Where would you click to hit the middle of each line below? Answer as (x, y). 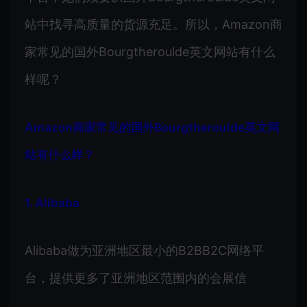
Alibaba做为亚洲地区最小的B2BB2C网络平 (144, 250)
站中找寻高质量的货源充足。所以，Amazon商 (153, 24)
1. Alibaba (52, 202)
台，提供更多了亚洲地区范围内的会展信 (136, 278)
